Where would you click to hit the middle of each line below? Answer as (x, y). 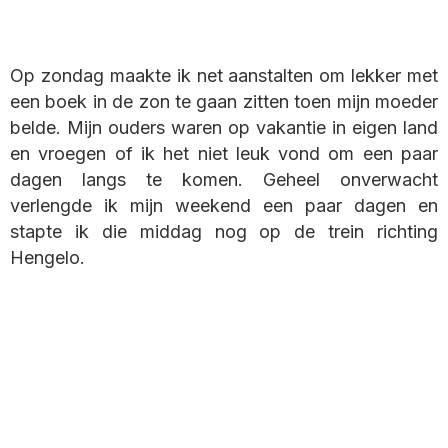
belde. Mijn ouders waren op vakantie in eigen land (224, 128)
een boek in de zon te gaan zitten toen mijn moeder (224, 102)
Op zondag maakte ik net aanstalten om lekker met (224, 76)
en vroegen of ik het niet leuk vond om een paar (224, 154)
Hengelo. (47, 258)
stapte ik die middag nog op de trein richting (224, 232)
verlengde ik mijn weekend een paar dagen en (224, 206)
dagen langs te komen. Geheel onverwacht (224, 180)
